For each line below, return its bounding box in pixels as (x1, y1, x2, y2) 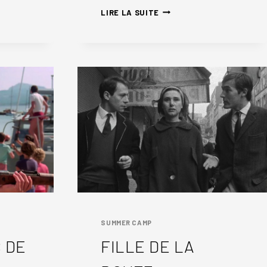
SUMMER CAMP (101, 219, 152, 227)
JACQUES (158, 35, 197, 45)
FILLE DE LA (101, 235, 195, 256)
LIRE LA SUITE (101, 7, 159, 17)
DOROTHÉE (158, 6, 201, 16)
